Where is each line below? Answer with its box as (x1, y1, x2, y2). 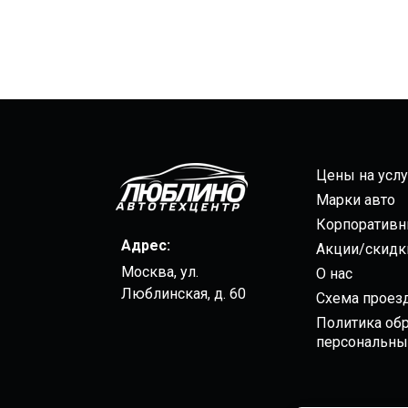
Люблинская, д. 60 (121, 284, 246, 302)
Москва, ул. (121, 262, 199, 280)
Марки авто (316, 190, 395, 209)
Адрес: (121, 236, 170, 254)
